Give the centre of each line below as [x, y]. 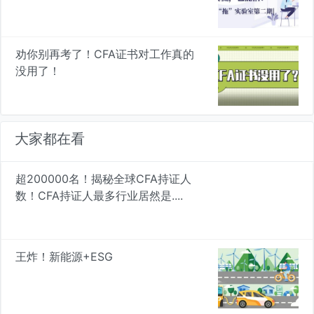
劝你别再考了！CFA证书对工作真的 [105, 54]
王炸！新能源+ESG [64, 257]
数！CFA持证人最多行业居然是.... [99, 196]
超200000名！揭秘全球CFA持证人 [103, 179]
